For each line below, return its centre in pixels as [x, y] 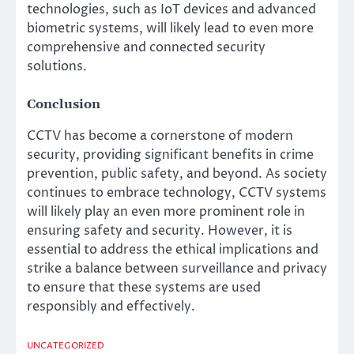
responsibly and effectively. [111, 307]
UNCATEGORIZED [66, 346]
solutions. [57, 67]
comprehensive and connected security [146, 48]
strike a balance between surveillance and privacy [177, 269]
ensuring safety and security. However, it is [160, 231]
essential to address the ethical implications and [173, 250]
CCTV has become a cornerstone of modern [160, 136]
